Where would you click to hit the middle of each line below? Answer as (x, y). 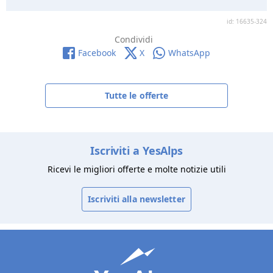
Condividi (133, 40)
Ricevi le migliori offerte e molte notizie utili (136, 169)
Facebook (97, 53)
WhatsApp (189, 53)
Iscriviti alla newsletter (136, 199)
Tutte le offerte (136, 96)
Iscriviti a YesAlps (136, 151)
